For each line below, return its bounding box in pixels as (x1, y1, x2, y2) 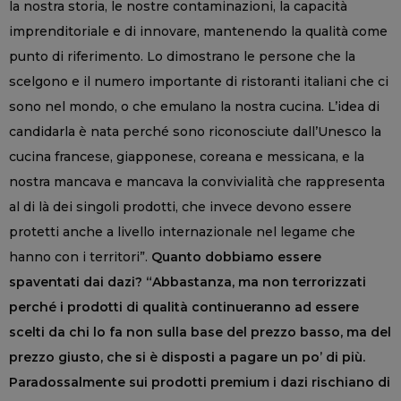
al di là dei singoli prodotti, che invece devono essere (9, 198, 352, 215)
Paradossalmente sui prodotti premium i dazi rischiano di (9, 373, 390, 390)
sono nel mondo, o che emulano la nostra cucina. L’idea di (9, 98, 380, 115)
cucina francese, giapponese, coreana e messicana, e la (9, 148, 364, 165)
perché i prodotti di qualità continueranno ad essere (9, 298, 359, 315)
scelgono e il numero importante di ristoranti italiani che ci (9, 73, 388, 90)
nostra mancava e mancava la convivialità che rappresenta (9, 173, 385, 190)
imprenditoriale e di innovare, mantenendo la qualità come (9, 22, 388, 39)
